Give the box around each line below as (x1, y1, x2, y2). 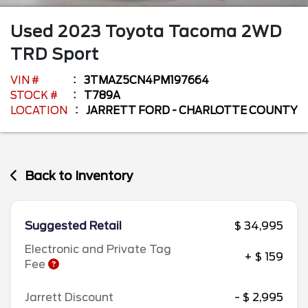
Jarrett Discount (25, 291, 113, 304)
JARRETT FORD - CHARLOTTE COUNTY (86, 104, 298, 117)
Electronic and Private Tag (25, 243, 171, 256)
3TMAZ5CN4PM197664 (84, 74, 209, 87)
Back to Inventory (25, 168, 134, 183)
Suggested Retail (25, 219, 122, 232)
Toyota (105, 21, 168, 41)
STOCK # (10, 89, 58, 102)
